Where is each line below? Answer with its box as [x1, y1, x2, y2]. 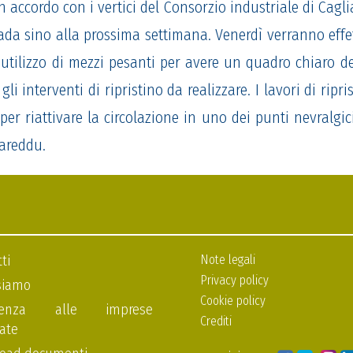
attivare [34, 108, 83, 128]
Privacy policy [200, 273, 269, 288]
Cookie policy [200, 293, 266, 309]
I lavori [255, 80, 300, 100]
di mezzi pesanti [51, 53, 160, 72]
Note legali [200, 252, 255, 268]
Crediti [200, 314, 232, 329]
